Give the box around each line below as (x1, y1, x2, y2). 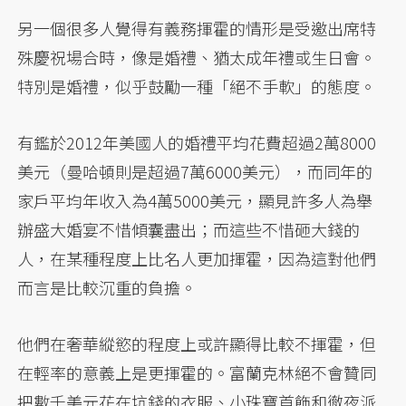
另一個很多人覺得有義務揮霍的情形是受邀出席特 (17, 15, 377, 40)
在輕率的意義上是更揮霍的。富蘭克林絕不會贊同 (17, 360, 377, 384)
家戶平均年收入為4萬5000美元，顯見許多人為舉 (17, 188, 373, 212)
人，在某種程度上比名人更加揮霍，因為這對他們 (17, 246, 377, 270)
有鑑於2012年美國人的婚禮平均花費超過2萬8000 (17, 130, 377, 154)
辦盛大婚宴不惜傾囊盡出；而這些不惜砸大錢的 (17, 217, 361, 241)
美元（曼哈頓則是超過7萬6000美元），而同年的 (17, 159, 373, 183)
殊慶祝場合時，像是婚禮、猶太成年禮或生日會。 (17, 44, 377, 69)
